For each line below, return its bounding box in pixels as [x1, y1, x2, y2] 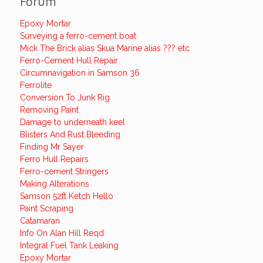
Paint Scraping [19, 204, 73, 213]
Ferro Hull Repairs [19, 154, 89, 164]
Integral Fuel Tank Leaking [19, 241, 119, 250]
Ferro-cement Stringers [19, 167, 109, 176]
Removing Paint [19, 105, 79, 114]
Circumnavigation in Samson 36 [19, 68, 140, 77]
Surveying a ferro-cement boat [19, 31, 136, 41]
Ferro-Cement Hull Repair [19, 56, 118, 65]
